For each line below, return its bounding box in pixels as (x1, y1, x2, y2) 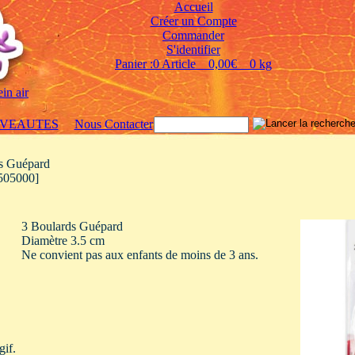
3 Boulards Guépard (21, 219, 123, 233)
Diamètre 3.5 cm (21, 234, 105, 247)
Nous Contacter (74, 117, 153, 131)
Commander (162, 29, 224, 42)
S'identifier (166, 43, 220, 56)
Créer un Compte (150, 14, 237, 28)
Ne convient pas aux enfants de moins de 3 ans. (21, 248, 258, 261)
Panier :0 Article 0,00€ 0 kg (115, 57, 272, 71)
